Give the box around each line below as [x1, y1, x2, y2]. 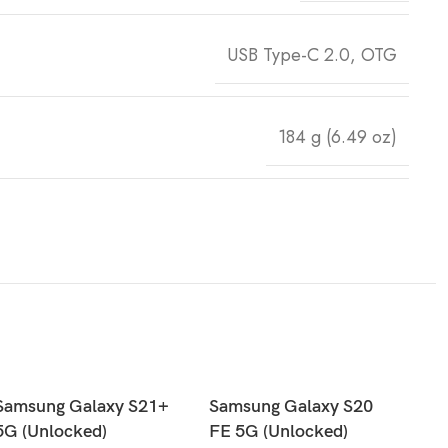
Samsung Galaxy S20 [209, 395, 373, 417]
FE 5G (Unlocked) [209, 420, 348, 442]
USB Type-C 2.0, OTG [227, 41, 397, 68]
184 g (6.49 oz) [278, 123, 397, 150]
